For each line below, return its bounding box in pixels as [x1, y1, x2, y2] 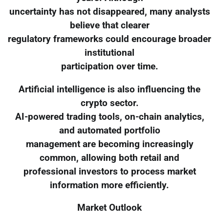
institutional [85, 47, 134, 58]
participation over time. [61, 61, 158, 72]
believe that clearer [69, 20, 150, 31]
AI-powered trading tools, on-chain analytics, [15, 111, 204, 122]
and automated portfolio [59, 125, 160, 136]
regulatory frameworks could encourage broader [8, 33, 211, 44]
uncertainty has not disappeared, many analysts [9, 6, 210, 17]
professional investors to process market [23, 166, 196, 177]
